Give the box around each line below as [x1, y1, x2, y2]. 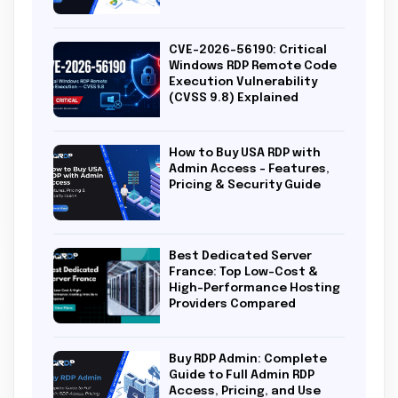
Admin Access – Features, [169, 163, 330, 175]
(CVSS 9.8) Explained [169, 92, 298, 104]
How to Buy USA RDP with [169, 147, 321, 159]
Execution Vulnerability [169, 76, 317, 88]
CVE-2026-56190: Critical [169, 44, 327, 56]
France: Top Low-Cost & [169, 266, 318, 278]
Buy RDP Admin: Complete [169, 353, 327, 365]
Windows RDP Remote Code [169, 60, 337, 72]
